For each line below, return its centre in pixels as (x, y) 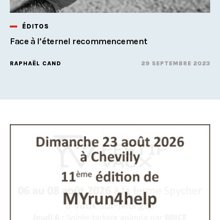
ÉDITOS (36, 26)
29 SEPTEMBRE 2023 (176, 63)
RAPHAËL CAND (36, 63)
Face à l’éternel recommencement (79, 41)
